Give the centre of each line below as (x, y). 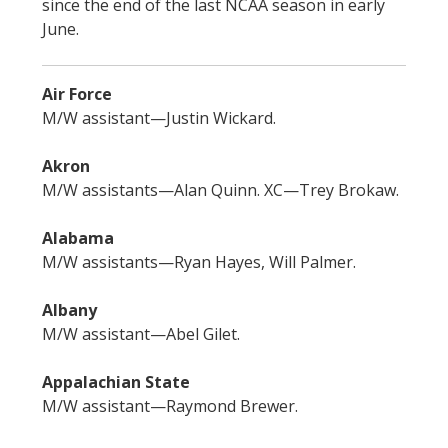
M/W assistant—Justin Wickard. (159, 118)
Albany (69, 310)
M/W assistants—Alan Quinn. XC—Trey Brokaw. (220, 190)
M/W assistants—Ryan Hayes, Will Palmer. (199, 262)
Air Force (77, 94)
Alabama (78, 238)
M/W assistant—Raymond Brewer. (170, 406)
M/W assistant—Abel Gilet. (141, 334)
